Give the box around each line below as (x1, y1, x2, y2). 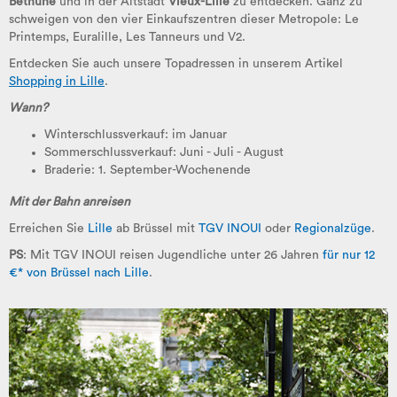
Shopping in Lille (9, 75, 105, 89)
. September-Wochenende (103, 164, 251, 177)
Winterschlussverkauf (44, 128, 165, 142)
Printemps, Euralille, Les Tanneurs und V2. (9, 31, 245, 44)
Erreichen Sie (9, 222, 88, 236)
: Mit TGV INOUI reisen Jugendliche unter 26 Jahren (23, 249, 319, 262)
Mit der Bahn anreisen (9, 196, 130, 209)
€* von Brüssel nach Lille (9, 267, 149, 280)
